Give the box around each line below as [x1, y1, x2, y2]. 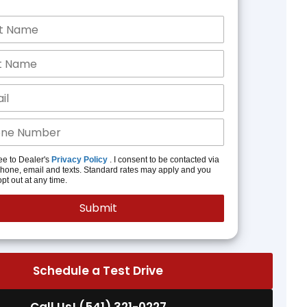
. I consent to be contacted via [107, 155, 219, 164]
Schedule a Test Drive [33, 262, 164, 279]
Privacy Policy [51, 155, 108, 164]
